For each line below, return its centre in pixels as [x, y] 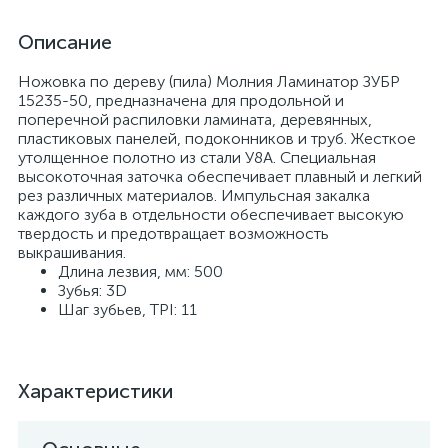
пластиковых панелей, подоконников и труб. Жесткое [217, 138]
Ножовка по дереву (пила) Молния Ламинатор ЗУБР [209, 81]
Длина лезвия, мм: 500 [140, 271]
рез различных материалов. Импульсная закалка [194, 195]
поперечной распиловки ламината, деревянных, [195, 119]
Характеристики [95, 391]
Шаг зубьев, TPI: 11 [127, 309]
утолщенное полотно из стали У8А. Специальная [197, 157]
